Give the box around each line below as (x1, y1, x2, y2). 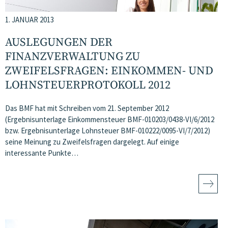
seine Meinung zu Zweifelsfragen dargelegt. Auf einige (5, 137, 179, 147)
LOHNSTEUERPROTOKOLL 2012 (5, 78, 170, 93)
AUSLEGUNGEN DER (5, 35, 112, 50)
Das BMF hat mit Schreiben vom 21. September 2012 (5, 103, 169, 113)
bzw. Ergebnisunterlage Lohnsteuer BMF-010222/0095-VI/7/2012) (5, 126, 210, 135)
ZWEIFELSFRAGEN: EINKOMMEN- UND (5, 64, 213, 78)
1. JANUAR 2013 (5, 15, 54, 24)
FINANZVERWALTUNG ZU (5, 49, 140, 64)
